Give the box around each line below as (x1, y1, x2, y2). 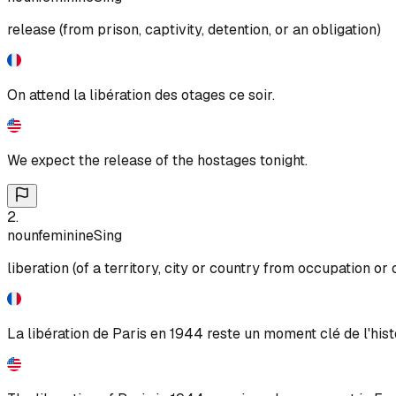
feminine (38, 225, 94, 245)
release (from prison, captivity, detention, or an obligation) (7, 19, 381, 39)
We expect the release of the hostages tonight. (7, 150, 308, 170)
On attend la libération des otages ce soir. (7, 85, 275, 104)
